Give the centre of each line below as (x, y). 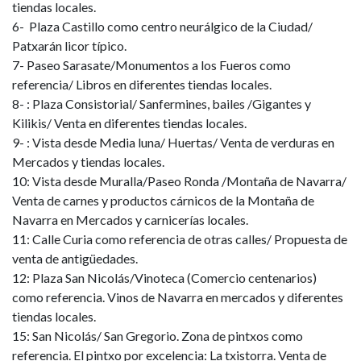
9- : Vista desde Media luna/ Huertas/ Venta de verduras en (173, 142)
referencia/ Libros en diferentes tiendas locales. (142, 84)
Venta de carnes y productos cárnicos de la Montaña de (163, 200)
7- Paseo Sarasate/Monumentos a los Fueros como (151, 65)
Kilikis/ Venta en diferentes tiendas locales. (129, 123)
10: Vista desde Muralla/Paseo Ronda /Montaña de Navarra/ (179, 181)
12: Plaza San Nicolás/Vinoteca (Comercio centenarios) (164, 278)
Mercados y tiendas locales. (88, 162)
